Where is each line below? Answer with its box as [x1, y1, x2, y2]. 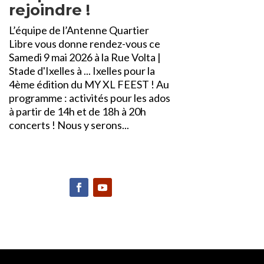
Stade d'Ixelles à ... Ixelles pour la [8, 64, 155, 77]
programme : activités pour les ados [8, 91, 170, 104]
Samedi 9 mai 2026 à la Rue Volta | [8, 50, 161, 64]
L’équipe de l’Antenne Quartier [8, 23, 149, 37]
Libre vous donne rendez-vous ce [8, 37, 160, 50]
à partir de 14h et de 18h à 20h [8, 104, 146, 118]
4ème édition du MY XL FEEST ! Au [8, 77, 169, 91]
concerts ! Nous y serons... [8, 118, 129, 131]
